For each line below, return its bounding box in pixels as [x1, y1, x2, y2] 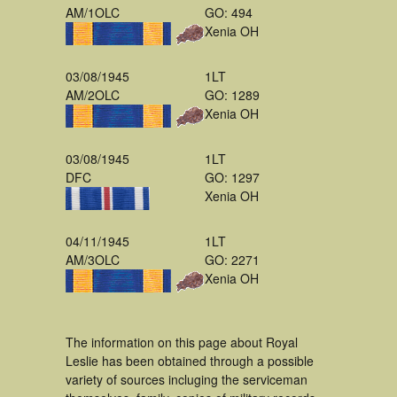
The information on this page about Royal [66, 333, 298, 351]
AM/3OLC [66, 251, 120, 269]
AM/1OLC [66, 4, 120, 21]
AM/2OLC [66, 86, 120, 104]
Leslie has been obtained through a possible [66, 352, 314, 370]
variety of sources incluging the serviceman [66, 370, 307, 388]
